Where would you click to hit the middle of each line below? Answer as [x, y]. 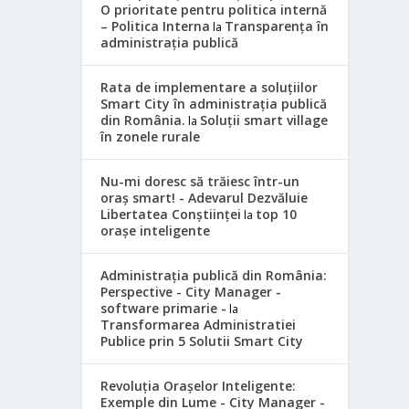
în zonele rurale [151, 136]
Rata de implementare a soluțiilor [210, 87]
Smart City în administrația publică [214, 103]
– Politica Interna [156, 26]
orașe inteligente [156, 230]
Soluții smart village [264, 120]
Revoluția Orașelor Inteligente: [199, 385]
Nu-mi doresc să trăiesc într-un [200, 181]
